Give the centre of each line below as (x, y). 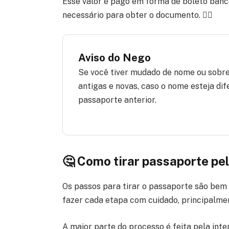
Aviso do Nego (114, 58)
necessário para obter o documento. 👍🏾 (137, 15)
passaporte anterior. (117, 100)
